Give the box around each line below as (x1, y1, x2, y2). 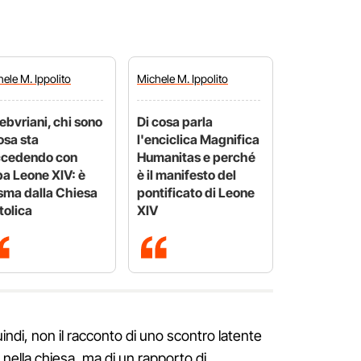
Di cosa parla (137, 114, 213, 131)
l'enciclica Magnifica (137, 131, 259, 148)
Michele (137, 72, 177, 86)
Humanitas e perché (137, 149, 255, 166)
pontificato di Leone (137, 185, 255, 201)
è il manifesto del (137, 167, 236, 184)
